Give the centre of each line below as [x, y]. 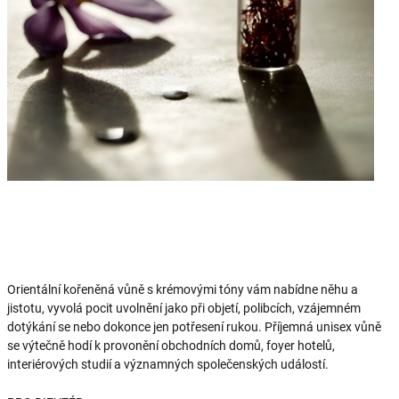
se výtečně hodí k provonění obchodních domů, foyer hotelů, [171, 346]
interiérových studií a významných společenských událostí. [168, 364]
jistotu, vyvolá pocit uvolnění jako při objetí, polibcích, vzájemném [184, 308]
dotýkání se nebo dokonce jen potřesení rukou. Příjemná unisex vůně [194, 327]
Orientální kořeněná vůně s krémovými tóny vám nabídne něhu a [183, 289]
